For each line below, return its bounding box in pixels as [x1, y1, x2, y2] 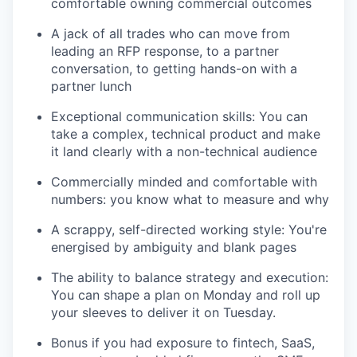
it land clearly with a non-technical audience [51, 143, 317, 159]
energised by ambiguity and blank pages [51, 238, 296, 255]
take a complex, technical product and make [51, 125, 320, 142]
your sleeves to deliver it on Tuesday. [51, 304, 276, 320]
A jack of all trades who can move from [51, 25, 290, 41]
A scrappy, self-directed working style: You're [51, 221, 327, 237]
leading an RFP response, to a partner [51, 42, 279, 59]
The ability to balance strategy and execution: [51, 269, 328, 285]
